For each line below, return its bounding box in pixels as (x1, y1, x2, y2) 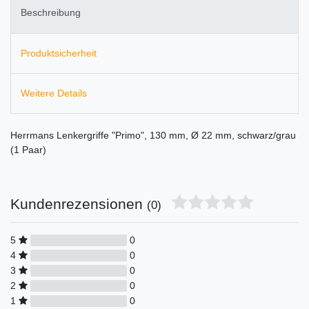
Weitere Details (21, 88, 87, 99)
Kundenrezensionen (10, 196, 147, 212)
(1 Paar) (10, 144, 46, 156)
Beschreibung (21, 7, 81, 19)
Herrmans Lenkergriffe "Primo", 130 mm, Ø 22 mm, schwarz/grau (10, 130, 296, 141)
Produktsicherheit (21, 47, 97, 59)
